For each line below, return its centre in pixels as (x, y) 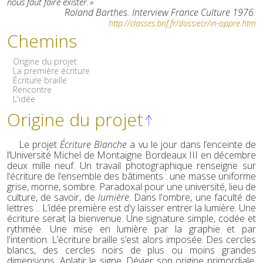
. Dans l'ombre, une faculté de (193, 198)
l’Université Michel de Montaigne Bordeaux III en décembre (131, 155)
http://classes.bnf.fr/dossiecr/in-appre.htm (182, 23)
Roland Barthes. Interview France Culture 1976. (160, 13)
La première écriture (51, 71)
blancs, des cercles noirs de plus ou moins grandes (131, 250)
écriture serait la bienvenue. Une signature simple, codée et (131, 219)
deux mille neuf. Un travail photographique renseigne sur (131, 166)
